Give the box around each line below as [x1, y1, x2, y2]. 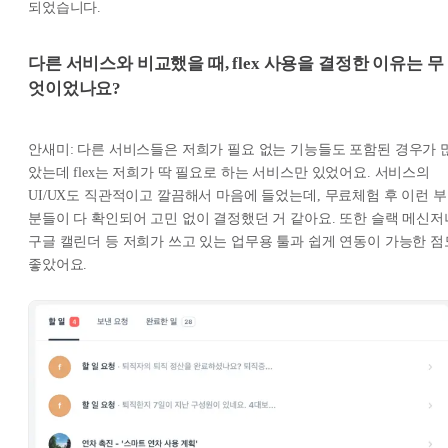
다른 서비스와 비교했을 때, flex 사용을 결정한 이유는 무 [28, 54, 444, 74]
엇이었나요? [28, 79, 122, 99]
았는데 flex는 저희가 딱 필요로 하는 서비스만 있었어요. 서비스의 [28, 164, 430, 180]
